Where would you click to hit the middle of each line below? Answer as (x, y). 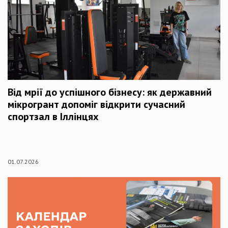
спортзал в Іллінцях (53, 116)
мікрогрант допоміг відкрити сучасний (96, 104)
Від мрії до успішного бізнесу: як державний (110, 92)
